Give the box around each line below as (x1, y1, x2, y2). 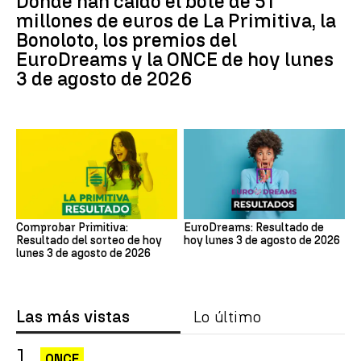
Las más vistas (16, 307, 130, 327)
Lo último (193, 307, 261, 327)
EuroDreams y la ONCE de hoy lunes (16, 47, 334, 71)
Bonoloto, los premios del (16, 27, 237, 52)
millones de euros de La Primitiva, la (16, 8, 336, 32)
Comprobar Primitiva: (16, 221, 128, 235)
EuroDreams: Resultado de (184, 221, 324, 235)
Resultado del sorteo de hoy (16, 234, 162, 248)
